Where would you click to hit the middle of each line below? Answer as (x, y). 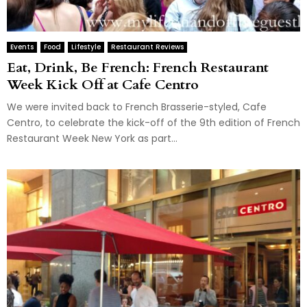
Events (22, 47)
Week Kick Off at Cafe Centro (103, 84)
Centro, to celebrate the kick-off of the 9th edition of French (153, 122)
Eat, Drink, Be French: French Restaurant (138, 67)
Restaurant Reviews (147, 47)
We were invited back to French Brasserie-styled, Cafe (137, 107)
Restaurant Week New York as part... (92, 138)
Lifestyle (86, 47)
